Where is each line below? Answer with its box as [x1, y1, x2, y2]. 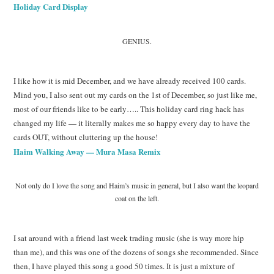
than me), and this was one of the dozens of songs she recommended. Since [13, 246, 259, 257]
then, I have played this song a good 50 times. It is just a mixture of [13, 260, 235, 272]
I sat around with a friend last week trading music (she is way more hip [13, 232, 245, 243]
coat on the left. [115, 193, 159, 204]
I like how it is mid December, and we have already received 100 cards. [13, 75, 246, 86]
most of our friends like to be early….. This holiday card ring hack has [13, 103, 245, 114]
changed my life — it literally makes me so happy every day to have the [13, 117, 251, 128]
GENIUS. [122, 36, 152, 46]
